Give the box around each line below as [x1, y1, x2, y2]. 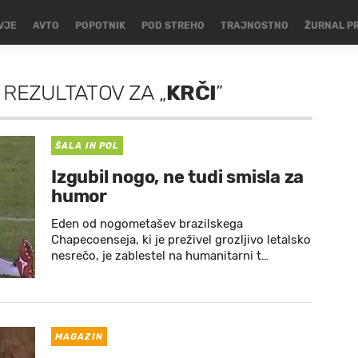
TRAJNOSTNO [220, 20, 288, 31]
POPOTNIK [74, 20, 125, 31]
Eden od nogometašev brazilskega [51, 217, 243, 231]
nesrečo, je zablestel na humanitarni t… [51, 249, 268, 263]
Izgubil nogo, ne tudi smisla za [51, 166, 304, 188]
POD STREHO [141, 20, 205, 31]
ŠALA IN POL [55, 141, 120, 151]
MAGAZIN [55, 332, 103, 342]
